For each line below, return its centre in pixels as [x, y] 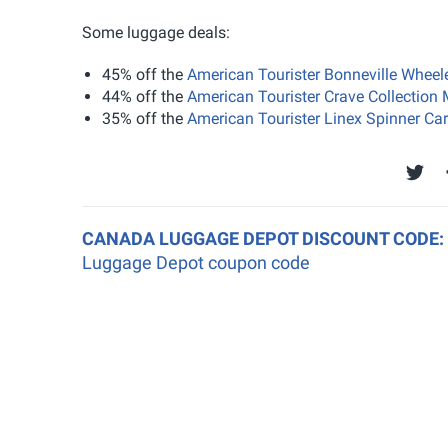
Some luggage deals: [156, 32]
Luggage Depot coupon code [196, 262]
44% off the [144, 96]
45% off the [144, 74]
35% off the [144, 118]
